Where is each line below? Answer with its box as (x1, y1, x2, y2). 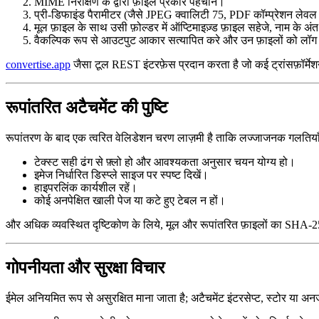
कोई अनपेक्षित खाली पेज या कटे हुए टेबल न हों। (34, 194, 226, 206)
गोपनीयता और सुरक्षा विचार (6, 258, 164, 277)
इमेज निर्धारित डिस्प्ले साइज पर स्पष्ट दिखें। (34, 168, 209, 181)
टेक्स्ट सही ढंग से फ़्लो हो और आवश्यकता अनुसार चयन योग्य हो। (34, 155, 296, 168)
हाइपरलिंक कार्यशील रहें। (34, 181, 137, 194)
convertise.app (6, 58, 70, 71)
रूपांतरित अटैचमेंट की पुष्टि (6, 98, 168, 117)
